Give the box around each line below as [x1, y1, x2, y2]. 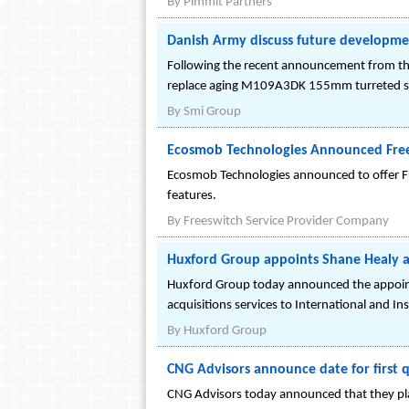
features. [167, 189, 216, 203]
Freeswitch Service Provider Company [184, 215, 389, 228]
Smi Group [184, 105, 241, 119]
